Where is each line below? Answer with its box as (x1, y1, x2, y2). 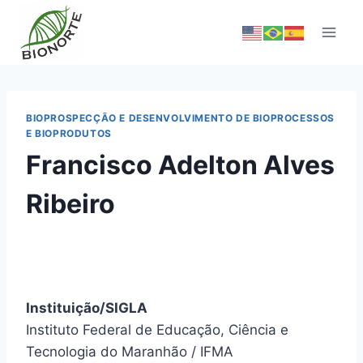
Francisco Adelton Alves (26, 148, 335, 181)
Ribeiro (26, 187, 115, 220)
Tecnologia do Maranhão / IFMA (26, 343, 233, 360)
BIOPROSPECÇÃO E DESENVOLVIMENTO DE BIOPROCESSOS (26, 112, 335, 124)
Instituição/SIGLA (26, 299, 147, 316)
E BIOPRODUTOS (26, 127, 112, 139)
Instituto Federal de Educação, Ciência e (26, 321, 288, 338)
